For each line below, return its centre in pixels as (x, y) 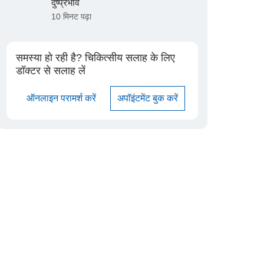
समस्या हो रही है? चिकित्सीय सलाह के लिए (95, 58)
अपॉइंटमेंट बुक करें (147, 98)
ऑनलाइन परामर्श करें (61, 98)
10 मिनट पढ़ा (71, 17)
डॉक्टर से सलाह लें (50, 71)
